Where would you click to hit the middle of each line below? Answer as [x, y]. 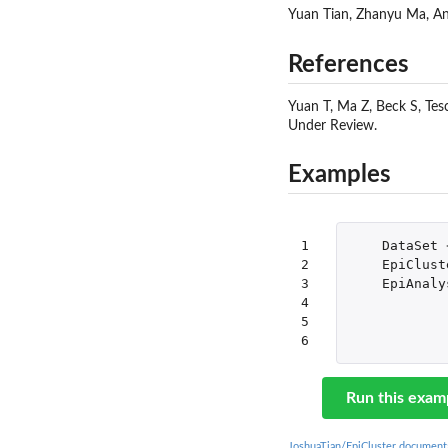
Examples [339, 175]
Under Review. [332, 125]
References [348, 64]
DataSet [409, 246]
